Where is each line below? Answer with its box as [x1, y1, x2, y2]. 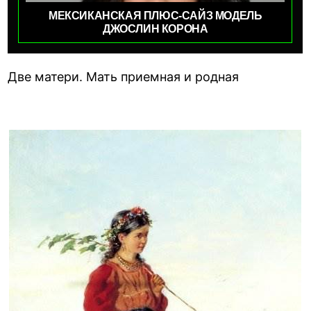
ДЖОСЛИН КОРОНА [102, 22, 208, 35]
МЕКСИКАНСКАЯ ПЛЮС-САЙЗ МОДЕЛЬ [48, 9, 262, 22]
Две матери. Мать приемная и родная [8, 69, 239, 84]
